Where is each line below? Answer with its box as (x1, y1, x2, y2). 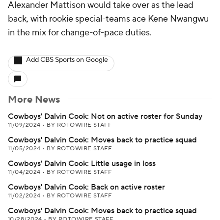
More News (8, 93, 60, 106)
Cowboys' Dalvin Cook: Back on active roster (8, 182, 165, 192)
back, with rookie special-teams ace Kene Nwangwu (8, 13, 209, 25)
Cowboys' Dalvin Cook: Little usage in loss (8, 159, 156, 168)
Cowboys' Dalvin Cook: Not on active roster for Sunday (8, 111, 202, 121)
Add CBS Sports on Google (26, 55, 108, 64)
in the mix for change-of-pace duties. (8, 27, 152, 38)
